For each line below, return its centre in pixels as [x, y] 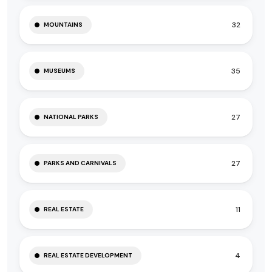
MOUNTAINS [63, 25]
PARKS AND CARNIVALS [80, 163]
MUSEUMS [59, 71]
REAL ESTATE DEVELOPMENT [88, 255]
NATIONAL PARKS [71, 117]
